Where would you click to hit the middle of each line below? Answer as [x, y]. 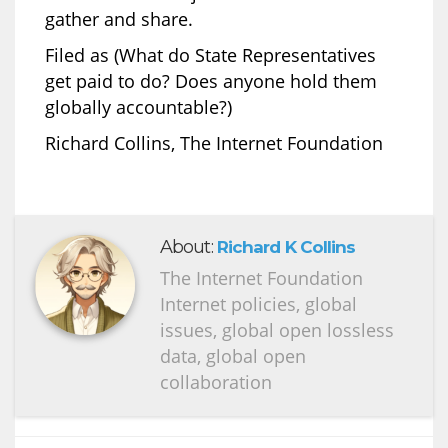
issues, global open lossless [277, 329]
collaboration [216, 381]
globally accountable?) [138, 106]
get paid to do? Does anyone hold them [211, 80]
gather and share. [119, 18]
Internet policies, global [258, 303]
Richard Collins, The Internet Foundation [214, 142]
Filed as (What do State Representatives [210, 54]
